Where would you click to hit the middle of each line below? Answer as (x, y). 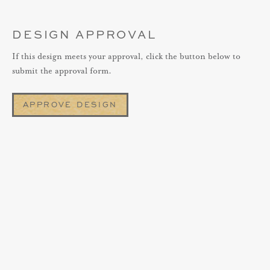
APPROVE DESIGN (70, 105)
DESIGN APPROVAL (84, 34)
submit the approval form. (62, 71)
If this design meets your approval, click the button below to (126, 57)
